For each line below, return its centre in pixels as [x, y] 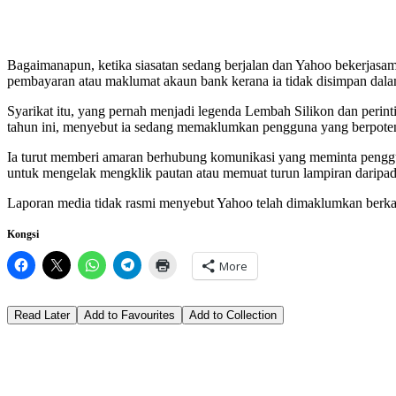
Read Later [42, 315]
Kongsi [23, 234]
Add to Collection [233, 315]
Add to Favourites [129, 315]
